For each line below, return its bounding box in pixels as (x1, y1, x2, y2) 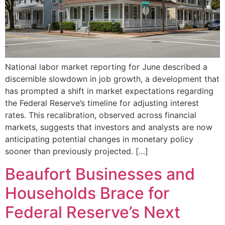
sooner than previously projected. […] (5, 146, 148, 157)
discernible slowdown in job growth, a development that (5, 74, 219, 84)
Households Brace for (5, 183, 169, 203)
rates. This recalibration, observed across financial (5, 110, 196, 121)
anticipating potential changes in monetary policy (5, 134, 193, 145)
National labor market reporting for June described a (5, 62, 207, 72)
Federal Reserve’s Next (5, 202, 180, 222)
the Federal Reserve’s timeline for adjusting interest (5, 98, 199, 108)
